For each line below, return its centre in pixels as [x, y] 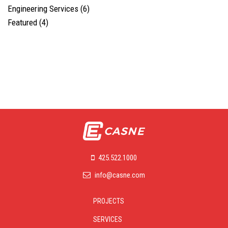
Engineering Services [44, 9]
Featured [23, 23]
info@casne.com [120, 175]
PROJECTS [108, 201]
